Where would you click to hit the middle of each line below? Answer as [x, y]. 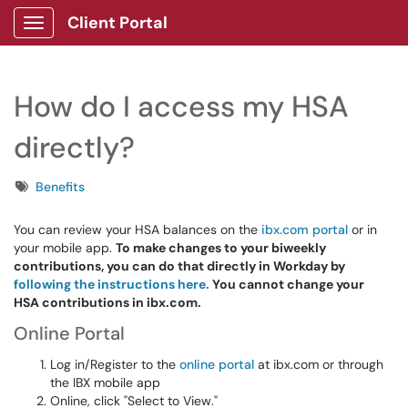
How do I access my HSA [181, 107]
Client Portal [117, 23]
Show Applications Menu [105, 37]
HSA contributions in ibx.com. [107, 302]
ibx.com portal [305, 229]
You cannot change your [287, 284]
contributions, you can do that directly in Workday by [179, 266]
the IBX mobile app [105, 382]
